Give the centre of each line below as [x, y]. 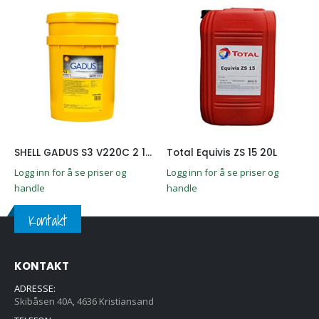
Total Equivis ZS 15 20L [222, 153]
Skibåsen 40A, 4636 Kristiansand [84, 301]
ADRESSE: [35, 288]
